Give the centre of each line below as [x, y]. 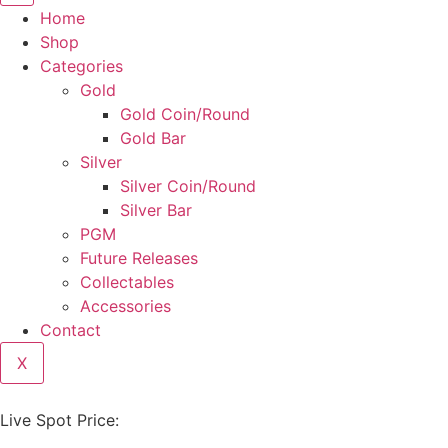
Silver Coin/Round [188, 186]
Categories [81, 66]
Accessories [125, 306]
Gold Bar [153, 138]
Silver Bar [156, 210]
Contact [70, 330]
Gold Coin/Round [185, 114]
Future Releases [139, 258]
